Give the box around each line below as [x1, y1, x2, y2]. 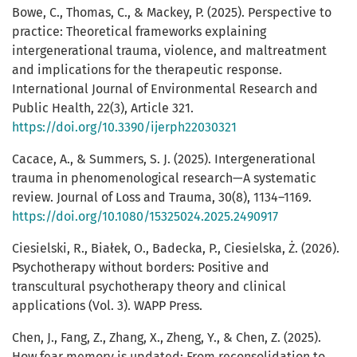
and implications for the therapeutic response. [12, 62, 282, 78]
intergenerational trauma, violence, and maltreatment [12, 43, 327, 59]
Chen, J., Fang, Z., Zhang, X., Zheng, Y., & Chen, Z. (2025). [12, 330, 321, 346]
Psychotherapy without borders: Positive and [12, 260, 269, 276]
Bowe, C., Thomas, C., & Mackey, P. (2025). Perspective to [12, 5, 331, 21]
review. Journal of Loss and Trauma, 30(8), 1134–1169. [12, 190, 312, 206]
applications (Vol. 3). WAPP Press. [12, 298, 202, 314]
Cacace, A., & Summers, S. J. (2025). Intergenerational [12, 151, 316, 167]
